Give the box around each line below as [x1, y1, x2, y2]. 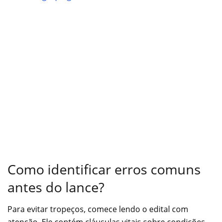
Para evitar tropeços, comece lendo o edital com [7, 204, 188, 215]
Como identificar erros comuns [7, 160, 201, 178]
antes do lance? [7, 177, 105, 196]
